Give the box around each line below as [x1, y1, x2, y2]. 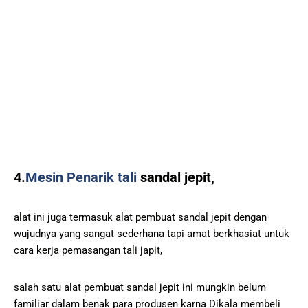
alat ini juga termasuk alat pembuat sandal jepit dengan [14, 210, 267, 223]
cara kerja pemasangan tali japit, [14, 243, 162, 256]
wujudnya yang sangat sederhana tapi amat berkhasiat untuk [14, 227, 289, 240]
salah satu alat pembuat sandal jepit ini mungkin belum [14, 280, 266, 294]
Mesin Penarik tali [25, 168, 137, 186]
